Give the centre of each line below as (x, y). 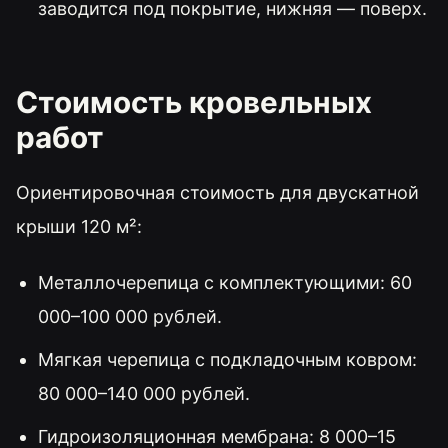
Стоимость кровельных (194, 102)
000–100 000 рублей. (129, 316)
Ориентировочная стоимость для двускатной (217, 193)
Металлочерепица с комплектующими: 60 (224, 282)
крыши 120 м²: (79, 227)
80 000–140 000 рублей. (143, 393)
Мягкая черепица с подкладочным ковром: (227, 359)
